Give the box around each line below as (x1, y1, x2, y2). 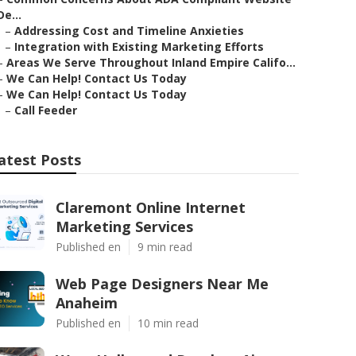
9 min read (137, 239, 192, 254)
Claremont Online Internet (56, 198, 246, 217)
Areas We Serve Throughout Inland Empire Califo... (6, 55, 296, 70)
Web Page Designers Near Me (56, 274, 269, 293)
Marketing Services (56, 217, 193, 236)
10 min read (137, 315, 199, 331)
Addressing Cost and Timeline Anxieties (14, 23, 244, 38)
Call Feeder (14, 103, 77, 118)
